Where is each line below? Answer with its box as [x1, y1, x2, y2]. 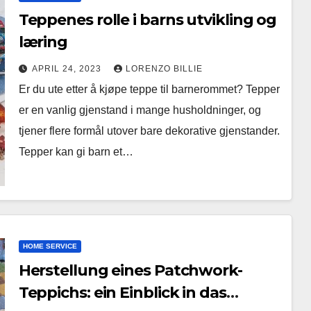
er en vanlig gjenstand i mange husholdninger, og [18, 104, 261, 117]
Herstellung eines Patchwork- [18, 260, 242, 280]
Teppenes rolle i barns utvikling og [18, 10, 277, 30]
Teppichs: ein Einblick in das [18, 283, 226, 302]
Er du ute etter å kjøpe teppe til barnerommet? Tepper [18, 83, 280, 96]
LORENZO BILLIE [125, 64, 203, 74]
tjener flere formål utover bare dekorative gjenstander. [18, 125, 280, 137]
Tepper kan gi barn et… [18, 146, 133, 158]
